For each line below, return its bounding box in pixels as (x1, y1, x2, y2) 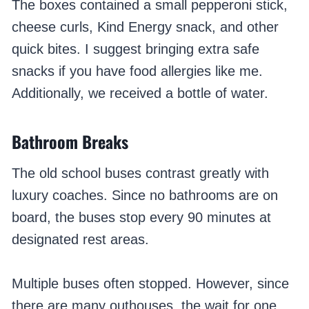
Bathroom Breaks (11, 129, 128, 154)
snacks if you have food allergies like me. (11, 63, 263, 79)
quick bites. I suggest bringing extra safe (11, 41, 259, 57)
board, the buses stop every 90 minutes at (11, 210, 271, 226)
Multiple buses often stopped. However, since (11, 276, 289, 292)
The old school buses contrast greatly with (11, 166, 269, 181)
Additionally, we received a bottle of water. (11, 86, 268, 101)
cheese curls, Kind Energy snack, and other (11, 19, 279, 35)
